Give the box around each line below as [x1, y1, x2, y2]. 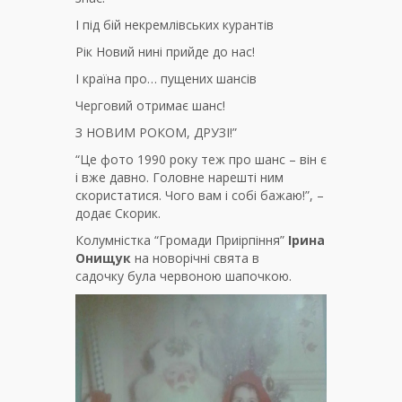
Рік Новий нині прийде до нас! [75, 42, 255, 60]
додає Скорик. [75, 204, 161, 222]
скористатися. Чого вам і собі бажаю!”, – [75, 186, 324, 204]
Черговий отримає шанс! [75, 96, 225, 114]
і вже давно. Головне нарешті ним [75, 168, 284, 186]
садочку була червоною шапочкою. [75, 267, 292, 284]
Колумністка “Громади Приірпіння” [75, 231, 288, 249]
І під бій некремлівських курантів [75, 15, 274, 33]
